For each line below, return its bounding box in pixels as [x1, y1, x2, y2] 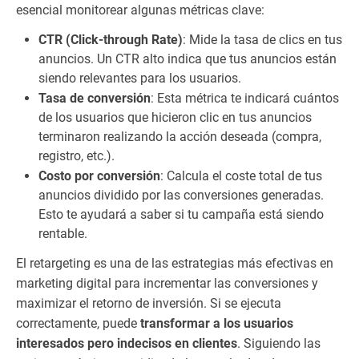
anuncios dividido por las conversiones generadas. [38, 188, 324, 203]
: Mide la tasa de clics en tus [183, 32, 342, 47]
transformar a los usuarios [140, 316, 293, 331]
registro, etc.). [38, 148, 115, 163]
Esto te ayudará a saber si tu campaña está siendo [38, 207, 324, 222]
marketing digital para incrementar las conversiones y [16, 276, 318, 291]
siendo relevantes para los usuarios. [38, 71, 241, 86]
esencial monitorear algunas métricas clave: [16, 2, 264, 18]
